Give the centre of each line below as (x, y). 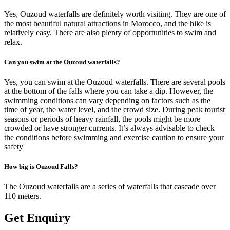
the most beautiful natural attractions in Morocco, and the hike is (108, 23)
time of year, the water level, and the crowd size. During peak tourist (114, 110)
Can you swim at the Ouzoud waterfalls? (62, 62)
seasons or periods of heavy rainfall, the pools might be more (102, 119)
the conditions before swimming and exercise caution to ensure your (114, 138)
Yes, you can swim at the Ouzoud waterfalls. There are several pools (115, 82)
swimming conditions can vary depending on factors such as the (107, 101)
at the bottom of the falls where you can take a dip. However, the (109, 91)
